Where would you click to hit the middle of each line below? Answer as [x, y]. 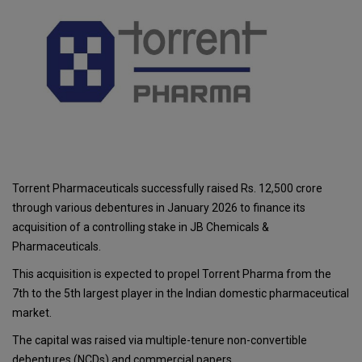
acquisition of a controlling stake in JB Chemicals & [141, 227]
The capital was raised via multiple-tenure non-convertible [160, 340]
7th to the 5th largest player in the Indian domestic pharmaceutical [181, 293]
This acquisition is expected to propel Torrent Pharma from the [172, 274]
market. [32, 312]
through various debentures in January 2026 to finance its [159, 207]
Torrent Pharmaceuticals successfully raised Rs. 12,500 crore [167, 188]
